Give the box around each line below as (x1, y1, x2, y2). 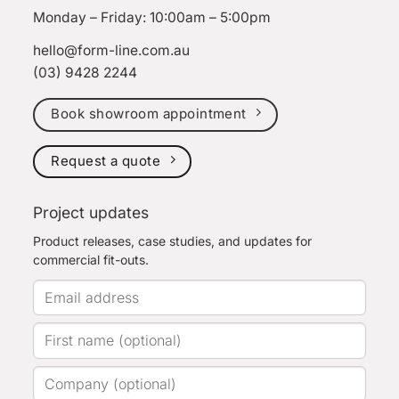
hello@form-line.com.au (33, 41, 191, 59)
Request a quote (51, 151, 161, 169)
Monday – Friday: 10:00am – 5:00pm (33, 8, 272, 26)
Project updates (33, 203, 150, 223)
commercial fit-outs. (33, 252, 150, 268)
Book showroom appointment (51, 104, 247, 122)
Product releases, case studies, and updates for (33, 233, 313, 249)
